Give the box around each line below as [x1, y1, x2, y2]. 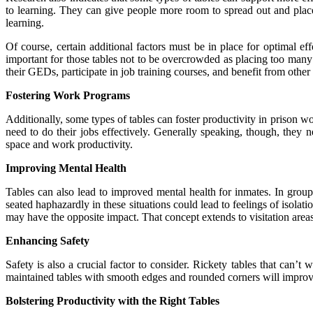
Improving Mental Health [6, 162, 126, 174]
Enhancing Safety [6, 235, 89, 247]
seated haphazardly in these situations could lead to [6, 198, 233, 210]
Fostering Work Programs [6, 89, 130, 101]
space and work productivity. [6, 138, 133, 150]
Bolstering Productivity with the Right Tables [6, 295, 219, 307]
